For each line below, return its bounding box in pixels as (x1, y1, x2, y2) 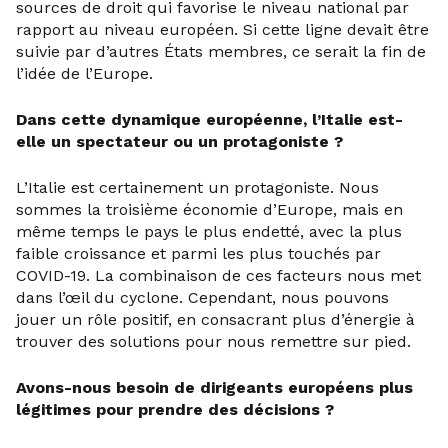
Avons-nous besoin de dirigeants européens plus (16, 378, 413, 397)
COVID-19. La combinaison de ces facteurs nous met (16, 266, 421, 285)
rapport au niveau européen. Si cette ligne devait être (16, 20, 429, 39)
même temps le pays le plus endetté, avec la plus (16, 222, 402, 241)
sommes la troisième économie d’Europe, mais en (16, 200, 403, 219)
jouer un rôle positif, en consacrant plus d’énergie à (16, 310, 415, 329)
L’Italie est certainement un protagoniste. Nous (16, 178, 379, 197)
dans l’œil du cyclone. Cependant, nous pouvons (16, 288, 389, 307)
